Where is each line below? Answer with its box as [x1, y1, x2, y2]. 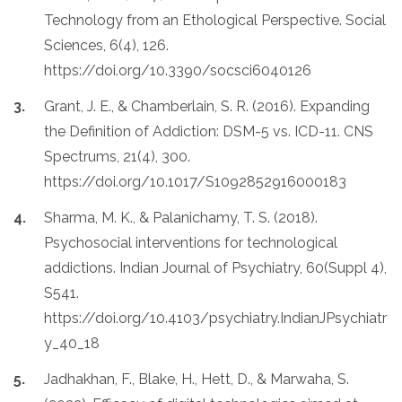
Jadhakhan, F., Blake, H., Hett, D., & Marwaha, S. [44, 370, 349, 388]
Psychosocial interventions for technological [44, 233, 337, 251]
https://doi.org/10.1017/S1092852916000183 [44, 172, 346, 190]
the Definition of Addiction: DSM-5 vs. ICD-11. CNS [44, 122, 373, 140]
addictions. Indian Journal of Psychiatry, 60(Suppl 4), [44, 258, 387, 276]
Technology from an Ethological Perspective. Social [44, 11, 386, 29]
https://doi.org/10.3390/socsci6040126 [44, 61, 311, 79]
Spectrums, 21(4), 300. [44, 147, 190, 165]
